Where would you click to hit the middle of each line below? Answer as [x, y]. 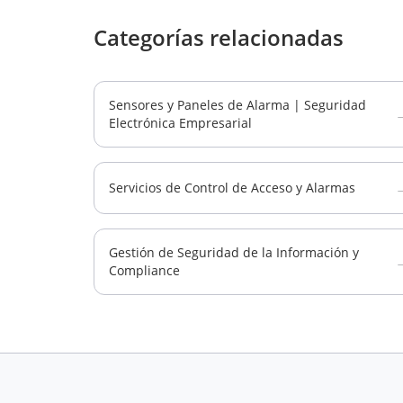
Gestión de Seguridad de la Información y [234, 252]
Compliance [144, 270]
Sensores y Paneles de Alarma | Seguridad [237, 105]
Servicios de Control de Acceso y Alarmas [232, 188]
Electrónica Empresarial [180, 123]
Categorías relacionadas [219, 37]
